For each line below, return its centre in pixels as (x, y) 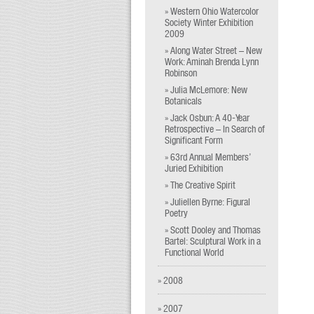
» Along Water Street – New (213, 50)
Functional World (194, 252)
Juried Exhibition (194, 168)
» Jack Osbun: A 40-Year (207, 117)
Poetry (176, 213)
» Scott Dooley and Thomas (213, 230)
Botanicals (183, 101)
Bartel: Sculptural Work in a (213, 241)
